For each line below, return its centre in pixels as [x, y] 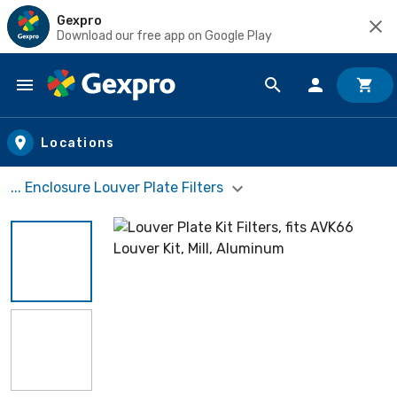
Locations [78, 143]
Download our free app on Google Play [164, 35]
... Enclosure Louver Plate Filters [119, 187]
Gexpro [79, 20]
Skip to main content [93, 102]
